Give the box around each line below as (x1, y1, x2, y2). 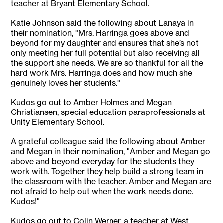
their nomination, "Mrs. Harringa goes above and (11, 28, 190, 38)
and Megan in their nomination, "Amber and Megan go (11, 146, 211, 157)
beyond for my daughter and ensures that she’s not (11, 38, 199, 48)
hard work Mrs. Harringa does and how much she (11, 68, 193, 78)
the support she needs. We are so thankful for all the (11, 58, 204, 68)
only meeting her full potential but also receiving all (11, 48, 200, 58)
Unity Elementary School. (11, 117, 105, 127)
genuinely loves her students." (11, 78, 121, 88)
